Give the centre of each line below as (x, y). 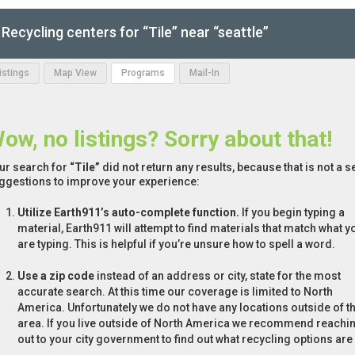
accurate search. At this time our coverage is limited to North (175, 292)
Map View (75, 73)
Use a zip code (56, 276)
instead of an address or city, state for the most (218, 276)
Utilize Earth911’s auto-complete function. (128, 213)
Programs (143, 73)
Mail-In (204, 73)
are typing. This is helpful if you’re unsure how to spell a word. (176, 244)
